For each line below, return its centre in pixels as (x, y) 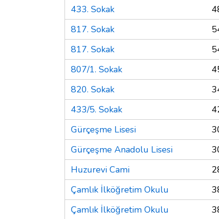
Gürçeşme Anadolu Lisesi (122, 149)
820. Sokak (93, 89)
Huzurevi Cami (100, 169)
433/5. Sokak (97, 109)
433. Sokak (93, 9)
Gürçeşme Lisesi (103, 129)
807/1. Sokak (97, 69)
